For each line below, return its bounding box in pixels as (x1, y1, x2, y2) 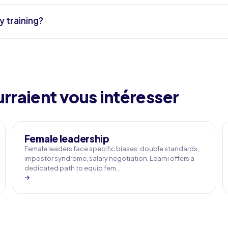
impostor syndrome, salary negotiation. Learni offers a (24, 154, 194, 162)
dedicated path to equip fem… (24, 164, 121, 172)
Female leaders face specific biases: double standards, (24, 145, 199, 153)
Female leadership (24, 132, 109, 145)
